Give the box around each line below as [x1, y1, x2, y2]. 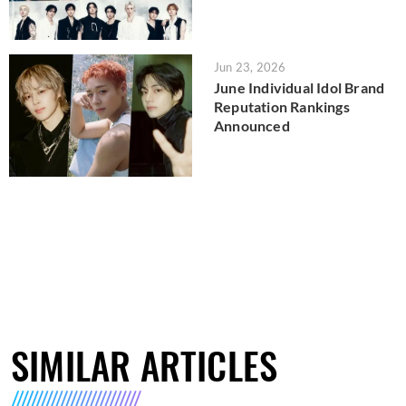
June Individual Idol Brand [214, 79, 385, 97]
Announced [214, 117, 290, 135]
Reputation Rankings [214, 98, 350, 116]
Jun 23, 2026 [214, 60, 286, 75]
